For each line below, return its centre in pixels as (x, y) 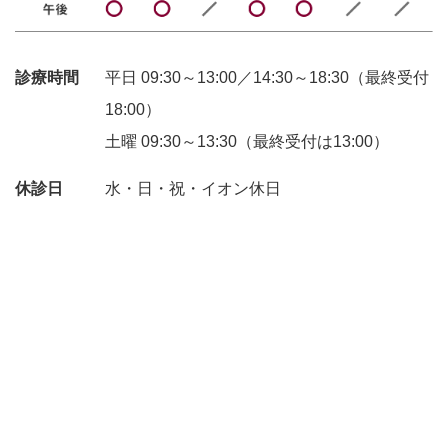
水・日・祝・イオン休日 (193, 189)
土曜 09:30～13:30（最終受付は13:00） (247, 142)
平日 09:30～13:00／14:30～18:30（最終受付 (267, 78)
